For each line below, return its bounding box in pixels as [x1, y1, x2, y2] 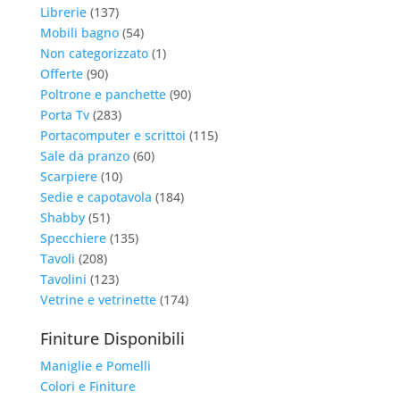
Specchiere [39, 229, 106, 246]
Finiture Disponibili [39, 328, 185, 349]
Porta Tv [39, 106, 89, 123]
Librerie [39, 4, 87, 21]
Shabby [39, 209, 85, 226]
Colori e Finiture [39, 378, 136, 395]
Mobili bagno [39, 24, 119, 41]
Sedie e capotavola [39, 188, 152, 205]
